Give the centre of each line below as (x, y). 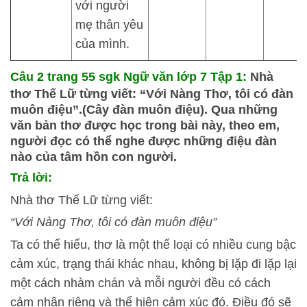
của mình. (102, 44)
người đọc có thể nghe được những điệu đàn (144, 141)
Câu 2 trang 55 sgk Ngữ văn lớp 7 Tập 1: (128, 77)
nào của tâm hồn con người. (94, 157)
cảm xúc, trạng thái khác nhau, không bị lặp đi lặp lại (153, 264)
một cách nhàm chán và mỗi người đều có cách (140, 283)
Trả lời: (31, 177)
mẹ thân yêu (109, 25)
